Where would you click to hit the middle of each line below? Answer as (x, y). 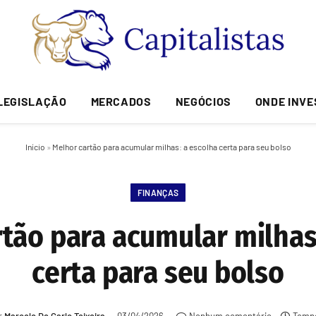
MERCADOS (121, 101)
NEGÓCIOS (203, 101)
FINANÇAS (158, 193)
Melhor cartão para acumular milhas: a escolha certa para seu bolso (171, 147)
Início (35, 147)
